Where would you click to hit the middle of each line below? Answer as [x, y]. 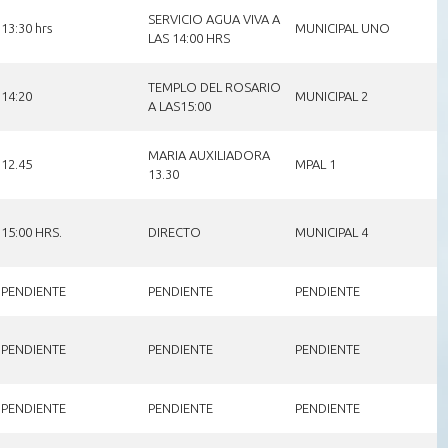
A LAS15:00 [179, 105]
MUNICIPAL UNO [342, 27]
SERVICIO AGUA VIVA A [213, 18]
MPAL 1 [315, 163]
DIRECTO [174, 231]
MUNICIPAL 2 [331, 95]
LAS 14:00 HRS [188, 37]
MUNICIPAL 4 [331, 231]
